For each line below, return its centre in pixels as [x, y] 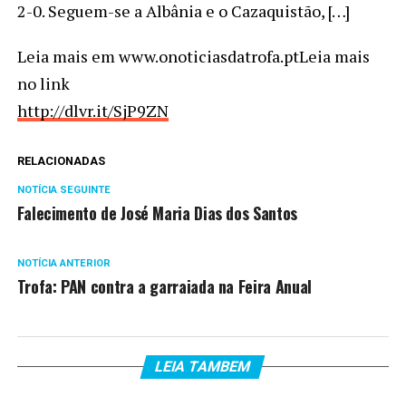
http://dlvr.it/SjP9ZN [92, 110]
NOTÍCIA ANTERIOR [63, 263]
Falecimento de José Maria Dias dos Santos [157, 213]
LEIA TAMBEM [203, 366]
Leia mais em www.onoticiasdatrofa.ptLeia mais [193, 56]
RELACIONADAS [61, 160]
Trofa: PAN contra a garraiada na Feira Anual [164, 286]
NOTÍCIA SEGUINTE [63, 189]
